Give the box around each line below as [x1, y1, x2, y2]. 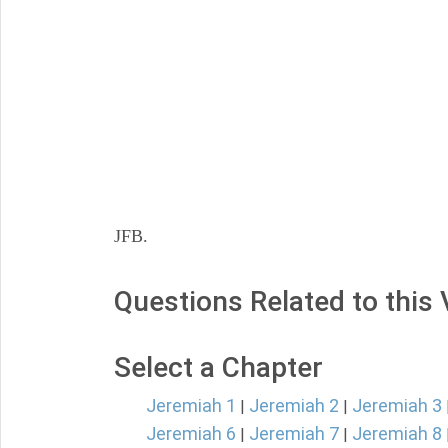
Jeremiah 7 [249, 423, 339, 444]
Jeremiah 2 [249, 395, 339, 416]
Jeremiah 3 [352, 395, 442, 416]
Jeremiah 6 [146, 423, 236, 444]
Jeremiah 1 [146, 395, 236, 416]
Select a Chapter [114, 351, 323, 384]
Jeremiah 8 [352, 423, 442, 444]
